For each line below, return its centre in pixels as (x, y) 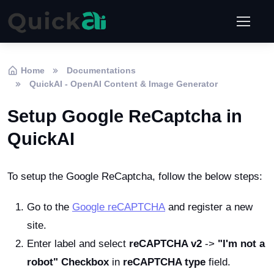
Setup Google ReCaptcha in (125, 116)
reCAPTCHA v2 (165, 244)
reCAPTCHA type (164, 262)
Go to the (50, 207)
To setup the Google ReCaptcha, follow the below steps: (135, 176)
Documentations (101, 70)
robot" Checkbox (68, 262)
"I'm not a (241, 244)
